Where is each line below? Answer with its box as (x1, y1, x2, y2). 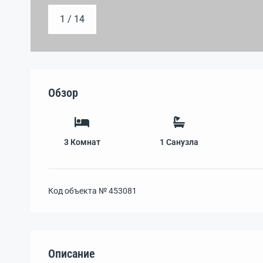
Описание (48, 246, 95, 261)
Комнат (70, 137, 100, 147)
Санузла (166, 137, 198, 147)
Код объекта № (48, 186, 109, 195)
